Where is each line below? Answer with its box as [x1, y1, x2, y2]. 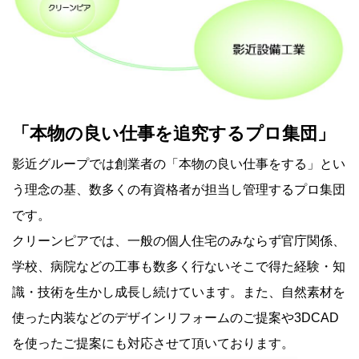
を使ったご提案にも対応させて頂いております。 [12, 337, 294, 351]
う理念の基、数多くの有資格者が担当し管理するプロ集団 [12, 183, 345, 197]
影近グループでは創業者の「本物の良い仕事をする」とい [12, 157, 345, 171]
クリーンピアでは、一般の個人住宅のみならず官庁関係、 [12, 234, 345, 248]
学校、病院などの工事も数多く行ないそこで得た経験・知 [12, 260, 345, 274]
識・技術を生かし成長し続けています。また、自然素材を [12, 285, 345, 300]
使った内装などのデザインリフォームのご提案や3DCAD [12, 311, 339, 325]
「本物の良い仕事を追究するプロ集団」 [12, 123, 335, 144]
